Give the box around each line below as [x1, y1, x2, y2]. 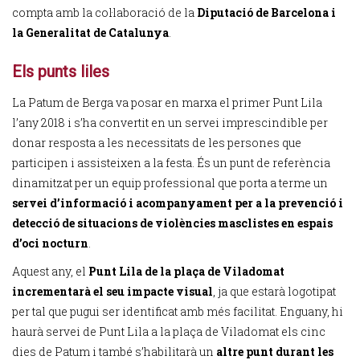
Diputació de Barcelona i [197, 5, 336, 20]
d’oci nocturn [12, 235, 88, 251]
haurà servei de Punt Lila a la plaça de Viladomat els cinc [12, 324, 325, 339]
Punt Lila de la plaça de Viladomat [88, 264, 284, 279]
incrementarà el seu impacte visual [12, 284, 213, 299]
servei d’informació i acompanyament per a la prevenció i [12, 195, 343, 211]
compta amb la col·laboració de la [12, 5, 197, 20]
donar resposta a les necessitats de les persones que [12, 135, 301, 150]
